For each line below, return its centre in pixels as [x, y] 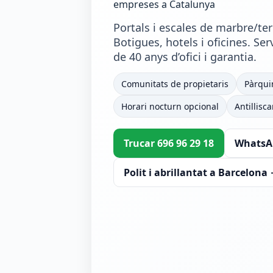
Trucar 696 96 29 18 [169, 143]
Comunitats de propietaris [175, 83]
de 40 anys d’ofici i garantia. [185, 56]
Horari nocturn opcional [170, 106]
